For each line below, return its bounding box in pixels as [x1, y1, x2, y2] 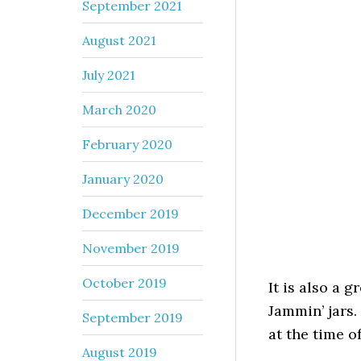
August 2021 [82, 31, 156, 48]
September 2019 [82, 309, 183, 326]
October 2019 [82, 274, 167, 291]
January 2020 [82, 170, 164, 187]
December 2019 [82, 205, 179, 222]
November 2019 [82, 239, 180, 256]
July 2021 [82, 66, 135, 83]
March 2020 [82, 101, 156, 118]
